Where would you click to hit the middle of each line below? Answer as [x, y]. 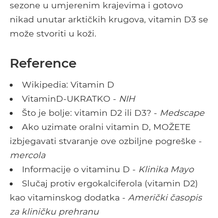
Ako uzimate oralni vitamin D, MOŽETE [106, 127]
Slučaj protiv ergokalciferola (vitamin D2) [110, 183]
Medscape [182, 113]
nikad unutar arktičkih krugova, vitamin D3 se [109, 19]
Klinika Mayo [166, 169]
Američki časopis [165, 198]
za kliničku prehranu [54, 212]
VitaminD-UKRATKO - [70, 99]
